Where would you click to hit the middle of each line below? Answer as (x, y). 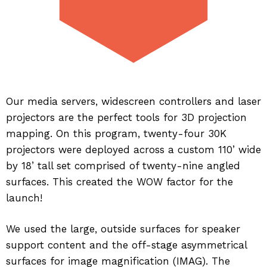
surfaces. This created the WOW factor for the (119, 181)
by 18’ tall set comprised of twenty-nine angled (123, 165)
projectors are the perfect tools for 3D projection (126, 117)
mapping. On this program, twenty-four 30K (116, 133)
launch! (24, 198)
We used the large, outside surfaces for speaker (123, 229)
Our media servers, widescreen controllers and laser (133, 101)
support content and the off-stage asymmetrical (126, 245)
